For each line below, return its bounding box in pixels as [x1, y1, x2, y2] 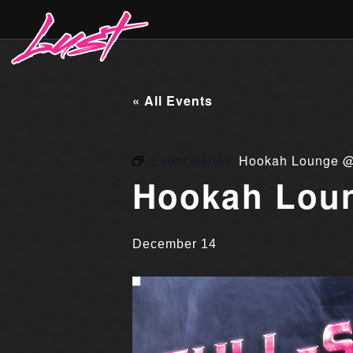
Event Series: [150, 151, 240, 169]
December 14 [132, 237, 217, 251]
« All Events [132, 91, 213, 110]
